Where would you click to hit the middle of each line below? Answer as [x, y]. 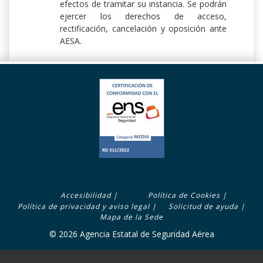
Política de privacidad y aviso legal [84, 207]
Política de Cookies [184, 195]
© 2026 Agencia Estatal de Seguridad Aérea [131, 234]
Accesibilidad [85, 195]
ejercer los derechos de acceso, [143, 16]
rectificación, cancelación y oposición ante [143, 29]
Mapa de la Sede [131, 217]
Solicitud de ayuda [203, 207]
